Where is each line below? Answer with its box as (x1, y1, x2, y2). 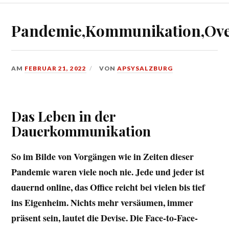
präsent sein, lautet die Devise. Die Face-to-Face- (11, 211, 198, 225)
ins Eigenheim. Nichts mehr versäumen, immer (11, 196, 194, 210)
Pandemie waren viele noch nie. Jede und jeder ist (11, 165, 205, 179)
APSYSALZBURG (117, 64, 173, 72)
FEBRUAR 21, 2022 (25, 64, 87, 72)
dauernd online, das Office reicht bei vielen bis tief (11, 180, 205, 194)
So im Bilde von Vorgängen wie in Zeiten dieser (11, 150, 194, 164)
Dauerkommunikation (11, 122, 151, 141)
